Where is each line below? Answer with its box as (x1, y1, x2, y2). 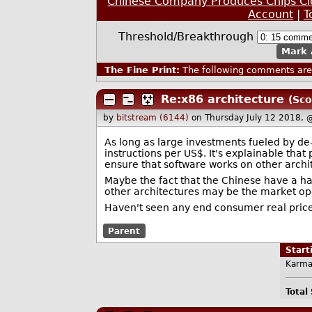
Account (247, 8, 293, 22)
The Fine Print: (104, 65, 180, 76)
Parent (108, 226, 141, 236)
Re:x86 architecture (160, 92, 288, 106)
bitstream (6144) (116, 113, 189, 123)
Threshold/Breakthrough (118, 29, 258, 43)
